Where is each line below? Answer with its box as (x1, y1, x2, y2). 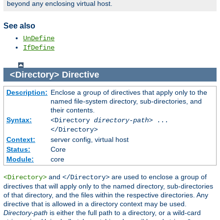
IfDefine (23, 44, 55, 52)
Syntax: (6, 116, 32, 124)
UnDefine (23, 34, 55, 43)
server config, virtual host (50, 136, 129, 144)
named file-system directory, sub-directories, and (50, 97, 202, 106)
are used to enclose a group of (110, 173, 207, 181)
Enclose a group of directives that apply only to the (50, 88, 207, 97)
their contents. (50, 106, 95, 114)
